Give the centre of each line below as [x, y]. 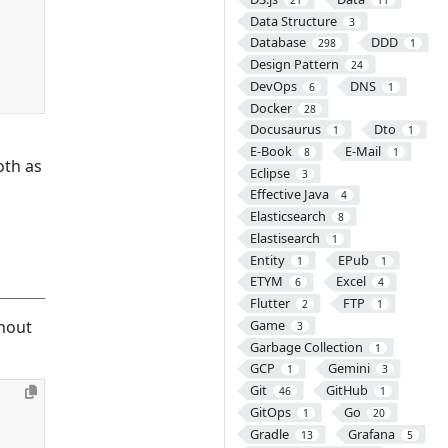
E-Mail [362, 150]
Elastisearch [284, 237]
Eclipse [269, 172]
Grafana [371, 433]
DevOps [273, 85]
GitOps [270, 411]
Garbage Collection [306, 346]
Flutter [269, 303]
